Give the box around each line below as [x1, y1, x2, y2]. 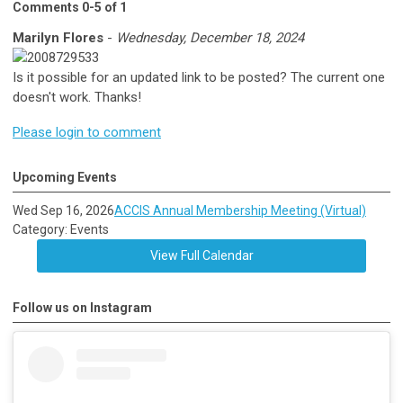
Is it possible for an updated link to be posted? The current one [13, 68, 385, 85]
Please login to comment [13, 123, 161, 140]
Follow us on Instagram [13, 300, 152, 315]
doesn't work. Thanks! [13, 88, 141, 105]
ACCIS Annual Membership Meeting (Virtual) [114, 202, 366, 218]
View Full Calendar [149, 247, 254, 263]
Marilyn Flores [13, 29, 103, 46]
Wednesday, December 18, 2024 [116, 29, 304, 46]
